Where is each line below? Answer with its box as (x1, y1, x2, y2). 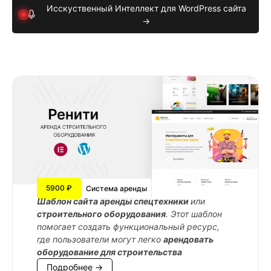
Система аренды (86, 184, 147, 194)
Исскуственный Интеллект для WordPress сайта (46, 3, 246, 13)
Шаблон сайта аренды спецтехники (37, 196, 191, 207)
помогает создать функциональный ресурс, (37, 221, 220, 232)
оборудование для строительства (37, 247, 182, 258)
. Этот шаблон (166, 209, 222, 220)
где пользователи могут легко (37, 234, 163, 245)
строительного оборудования (37, 209, 166, 220)
